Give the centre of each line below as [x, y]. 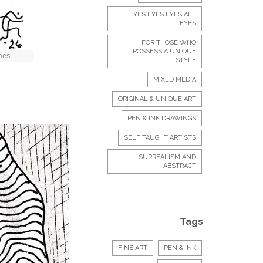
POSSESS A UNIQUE [164, 51]
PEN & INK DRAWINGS [162, 118]
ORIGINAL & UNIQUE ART [157, 99]
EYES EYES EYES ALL [163, 14]
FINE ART [133, 248]
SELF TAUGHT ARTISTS [160, 138]
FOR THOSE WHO [169, 43]
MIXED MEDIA [175, 80]
